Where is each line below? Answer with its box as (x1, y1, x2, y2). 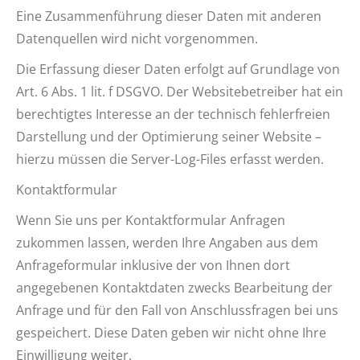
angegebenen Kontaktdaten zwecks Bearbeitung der (16, 279, 333, 297)
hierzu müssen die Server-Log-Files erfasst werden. (16, 150, 324, 168)
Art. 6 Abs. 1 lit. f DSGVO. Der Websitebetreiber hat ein (16, 83, 343, 100)
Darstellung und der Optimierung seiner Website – (16, 128, 321, 145)
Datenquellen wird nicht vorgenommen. (16, 30, 258, 47)
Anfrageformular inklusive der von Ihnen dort (16, 256, 290, 274)
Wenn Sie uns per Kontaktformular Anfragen (16, 211, 285, 229)
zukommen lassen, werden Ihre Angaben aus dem (16, 234, 318, 252)
